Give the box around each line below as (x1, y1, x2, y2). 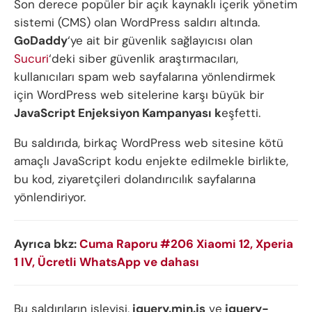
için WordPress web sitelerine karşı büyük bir (14, 87, 264, 103)
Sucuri (14, 51, 49, 67)
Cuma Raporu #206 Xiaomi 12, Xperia (79, 236, 293, 252)
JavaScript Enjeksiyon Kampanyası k (14, 105, 221, 121)
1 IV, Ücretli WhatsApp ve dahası (14, 254, 199, 270)
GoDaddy (14, 33, 68, 49)
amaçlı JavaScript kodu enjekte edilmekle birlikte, (14, 153, 288, 169)
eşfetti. (221, 105, 260, 121)
